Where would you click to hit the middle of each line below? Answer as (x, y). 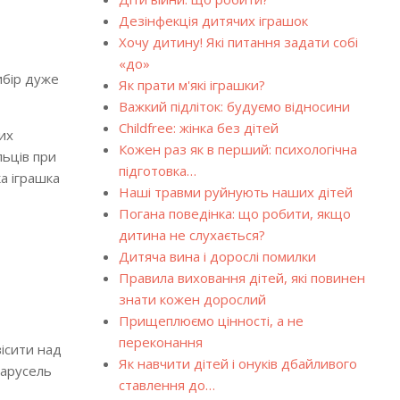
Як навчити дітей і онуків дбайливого (237, 363)
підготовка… (157, 171)
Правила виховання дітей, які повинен (242, 278)
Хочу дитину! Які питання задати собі (238, 42)
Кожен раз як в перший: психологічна (237, 149)
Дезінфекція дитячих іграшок (213, 21)
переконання (160, 342)
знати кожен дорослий (192, 299)
